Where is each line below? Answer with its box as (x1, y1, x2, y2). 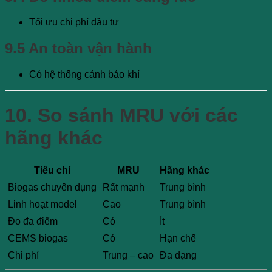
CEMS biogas (8, 233, 68, 244)
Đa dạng (160, 250, 197, 261)
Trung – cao (103, 250, 154, 261)
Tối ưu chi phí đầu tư (29, 17, 119, 28)
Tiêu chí (34, 165, 70, 176)
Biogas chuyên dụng (8, 182, 97, 193)
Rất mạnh (103, 182, 144, 193)
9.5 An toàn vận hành (5, 40, 152, 57)
